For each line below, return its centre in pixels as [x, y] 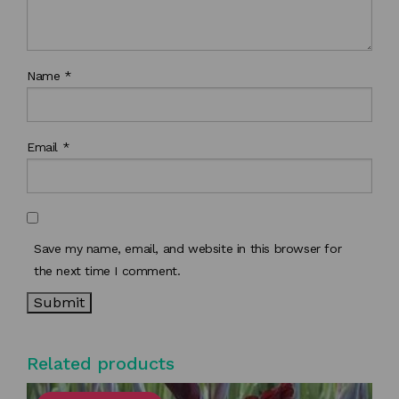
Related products [101, 363]
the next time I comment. [107, 270]
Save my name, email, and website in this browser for [188, 248]
